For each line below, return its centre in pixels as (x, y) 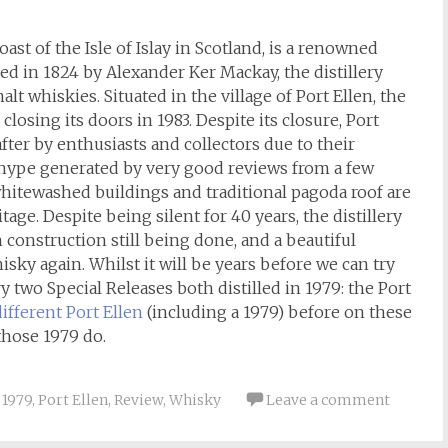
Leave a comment (328, 400)
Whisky (195, 400)
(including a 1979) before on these (277, 312)
